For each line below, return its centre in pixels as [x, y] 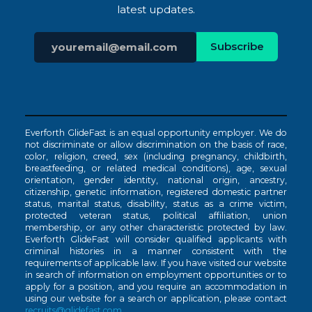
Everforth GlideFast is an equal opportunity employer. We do [156, 132]
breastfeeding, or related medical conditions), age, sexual [156, 168]
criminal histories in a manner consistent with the [156, 251]
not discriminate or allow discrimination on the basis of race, [156, 144]
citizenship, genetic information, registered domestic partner [156, 192]
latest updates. [156, 9]
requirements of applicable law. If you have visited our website [156, 263]
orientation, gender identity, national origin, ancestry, [156, 180]
